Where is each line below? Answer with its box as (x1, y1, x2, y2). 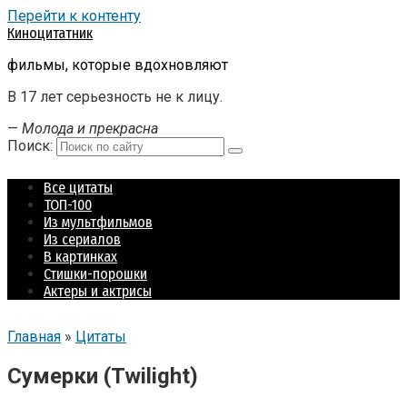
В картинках (44, 248, 117, 265)
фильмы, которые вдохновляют (7, 56, 228, 74)
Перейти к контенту (7, 7, 141, 25)
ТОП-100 (44, 196, 92, 213)
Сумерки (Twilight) (7, 362, 198, 389)
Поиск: (7, 137, 56, 154)
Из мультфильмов (44, 213, 153, 231)
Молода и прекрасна (22, 120, 158, 137)
